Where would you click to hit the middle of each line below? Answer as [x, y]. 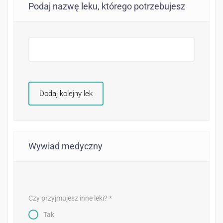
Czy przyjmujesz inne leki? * [70, 198]
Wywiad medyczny [65, 146]
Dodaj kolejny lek [66, 94]
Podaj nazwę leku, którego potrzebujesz [107, 6]
